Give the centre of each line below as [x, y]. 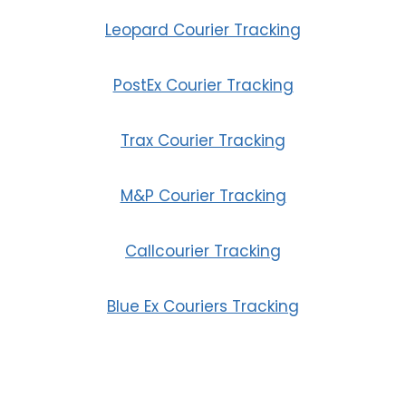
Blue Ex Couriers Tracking [203, 306]
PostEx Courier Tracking [203, 85]
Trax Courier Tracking [203, 140]
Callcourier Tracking [203, 251]
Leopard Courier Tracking [203, 29]
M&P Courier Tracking [203, 195]
